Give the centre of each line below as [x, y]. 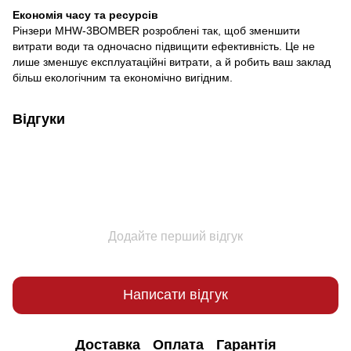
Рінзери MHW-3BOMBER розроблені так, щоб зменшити [156, 30]
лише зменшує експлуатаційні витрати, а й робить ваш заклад [172, 62]
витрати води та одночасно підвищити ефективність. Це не [164, 46]
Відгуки [39, 119]
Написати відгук [175, 295]
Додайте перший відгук [175, 236]
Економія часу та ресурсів [85, 14]
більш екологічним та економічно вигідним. [123, 77]
